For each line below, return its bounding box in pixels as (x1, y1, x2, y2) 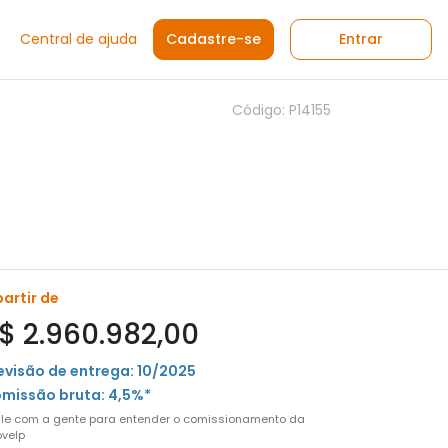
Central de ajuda (20, 29, 137, 49)
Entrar (339, 29, 383, 49)
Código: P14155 (232, 100, 331, 120)
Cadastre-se (166, 29, 261, 49)
